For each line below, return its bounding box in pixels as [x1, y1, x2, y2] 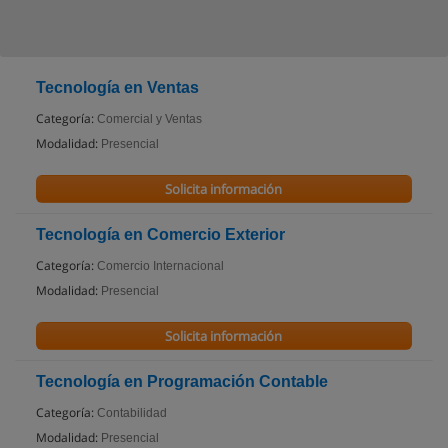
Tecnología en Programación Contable [36, 373, 328, 390]
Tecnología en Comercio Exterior [36, 226, 285, 243]
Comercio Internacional [97, 259, 224, 273]
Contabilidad [97, 406, 167, 420]
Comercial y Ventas [97, 112, 202, 126]
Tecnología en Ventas [36, 79, 199, 96]
